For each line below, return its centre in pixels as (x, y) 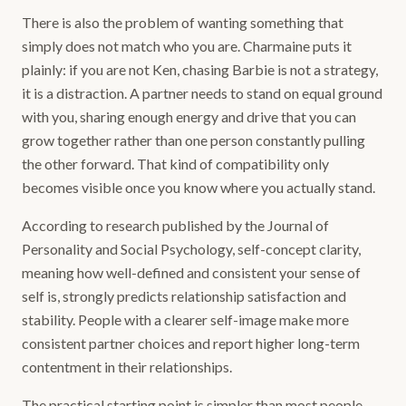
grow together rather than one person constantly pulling (193, 140)
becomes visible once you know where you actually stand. (198, 187)
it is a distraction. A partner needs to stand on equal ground (202, 93)
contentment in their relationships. (127, 367)
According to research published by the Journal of (175, 225)
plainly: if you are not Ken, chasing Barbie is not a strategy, (200, 69)
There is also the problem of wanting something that (183, 22)
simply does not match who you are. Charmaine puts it (187, 46)
